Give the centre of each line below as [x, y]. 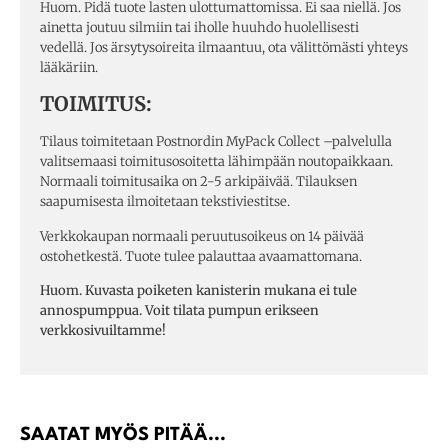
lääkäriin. [69, 67]
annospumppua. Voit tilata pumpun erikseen [179, 311]
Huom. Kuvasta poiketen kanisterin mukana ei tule [198, 291]
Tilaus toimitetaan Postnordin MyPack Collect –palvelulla [216, 142]
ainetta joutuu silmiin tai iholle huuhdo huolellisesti [199, 27]
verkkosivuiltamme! [103, 331]
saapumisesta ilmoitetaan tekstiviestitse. [165, 202]
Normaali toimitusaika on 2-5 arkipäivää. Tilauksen [198, 182]
